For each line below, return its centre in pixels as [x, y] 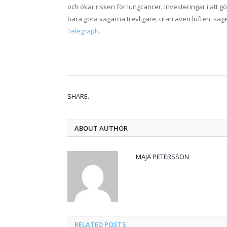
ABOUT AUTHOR [101, 128]
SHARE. [78, 96]
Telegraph [83, 31]
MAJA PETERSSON [162, 157]
